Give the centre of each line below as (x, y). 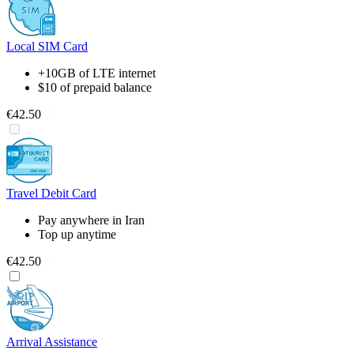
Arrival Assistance (52, 342)
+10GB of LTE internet (97, 73)
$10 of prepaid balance (95, 88)
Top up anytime (77, 235)
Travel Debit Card (51, 194)
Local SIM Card (47, 47)
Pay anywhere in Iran (91, 220)
